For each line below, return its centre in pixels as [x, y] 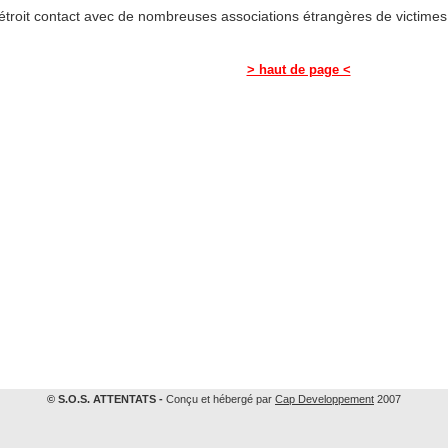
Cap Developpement [324, 399]
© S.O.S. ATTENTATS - [105, 399]
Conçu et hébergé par [219, 399]
